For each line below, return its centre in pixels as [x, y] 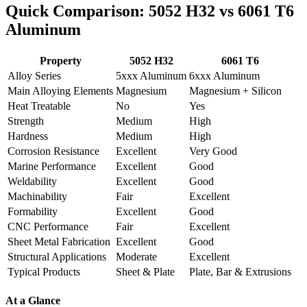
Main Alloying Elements [60, 90]
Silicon [267, 90]
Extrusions [268, 271]
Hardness [28, 136]
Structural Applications [57, 256]
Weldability [32, 181]
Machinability [37, 196]
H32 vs [210, 11]
